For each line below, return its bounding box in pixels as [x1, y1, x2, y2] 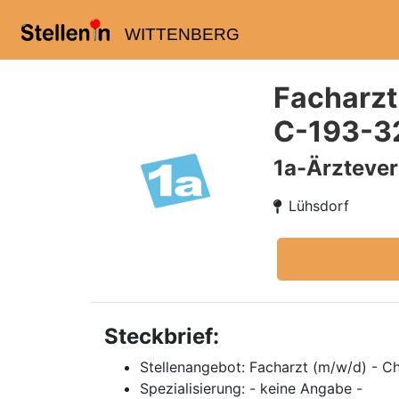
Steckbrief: [104, 323, 219, 349]
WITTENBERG [124, 25, 240, 44]
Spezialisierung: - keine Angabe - [140, 379, 362, 397]
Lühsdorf [289, 197, 349, 215]
